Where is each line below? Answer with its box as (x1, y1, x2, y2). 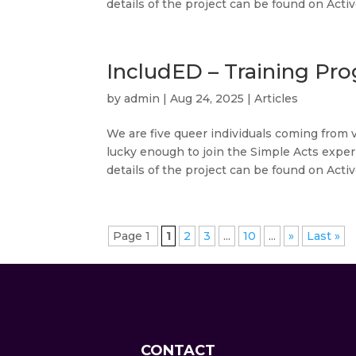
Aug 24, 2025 (170, 91, 245, 106)
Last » (307, 229, 341, 243)
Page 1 (113, 229, 154, 243)
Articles (254, 91, 299, 106)
